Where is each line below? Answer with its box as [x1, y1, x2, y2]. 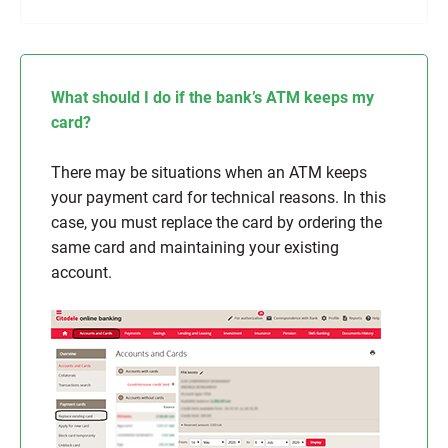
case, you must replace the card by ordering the [51, 213, 382, 232]
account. [51, 263, 112, 282]
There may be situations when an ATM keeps [51, 163, 367, 182]
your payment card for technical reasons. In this [51, 188, 386, 207]
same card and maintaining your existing [51, 238, 339, 257]
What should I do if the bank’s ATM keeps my [51, 88, 374, 107]
